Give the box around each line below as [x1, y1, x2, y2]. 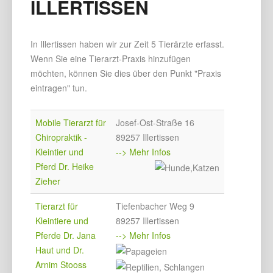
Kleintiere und [35, 214, 88, 227]
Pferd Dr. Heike [35, 160, 94, 172]
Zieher [35, 174, 60, 187]
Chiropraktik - [35, 130, 87, 143]
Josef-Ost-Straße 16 [116, 116, 194, 129]
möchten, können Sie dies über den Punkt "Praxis [30, 66, 221, 79]
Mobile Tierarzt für [35, 116, 106, 129]
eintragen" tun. [30, 81, 87, 94]
